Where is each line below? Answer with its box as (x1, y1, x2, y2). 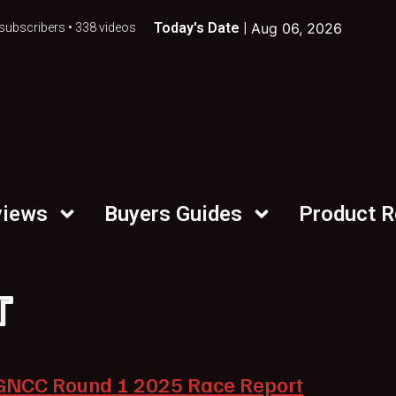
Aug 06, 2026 (250, 19, 342, 37)
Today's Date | (153, 19, 247, 36)
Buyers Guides (104, 202, 242, 226)
